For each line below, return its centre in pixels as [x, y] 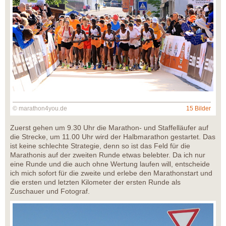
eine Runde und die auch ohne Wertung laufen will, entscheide [110, 164]
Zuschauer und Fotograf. [50, 191]
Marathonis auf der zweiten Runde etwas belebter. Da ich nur [108, 155]
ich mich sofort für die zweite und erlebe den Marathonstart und [111, 173]
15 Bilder [199, 108]
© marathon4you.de [40, 108]
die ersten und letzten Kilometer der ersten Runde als [95, 182]
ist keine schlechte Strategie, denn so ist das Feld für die [100, 146]
